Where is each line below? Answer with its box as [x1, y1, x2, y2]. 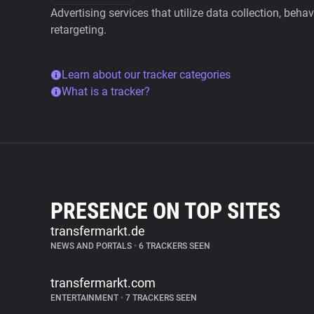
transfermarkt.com [50, 275, 156, 290]
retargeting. [50, 23, 107, 36]
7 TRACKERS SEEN [123, 293, 197, 303]
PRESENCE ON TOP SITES [50, 198, 280, 224]
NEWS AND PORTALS [50, 241, 134, 251]
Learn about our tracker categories [62, 68, 231, 81]
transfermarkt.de [50, 224, 145, 238]
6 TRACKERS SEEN [137, 241, 210, 251]
